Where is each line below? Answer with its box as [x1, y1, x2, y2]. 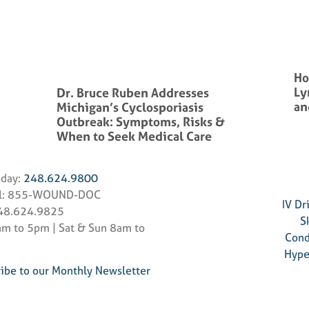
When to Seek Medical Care [57, 128, 212, 144]
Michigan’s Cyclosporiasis [57, 99, 204, 115]
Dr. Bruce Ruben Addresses [57, 84, 210, 101]
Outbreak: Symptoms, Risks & [57, 113, 226, 130]
